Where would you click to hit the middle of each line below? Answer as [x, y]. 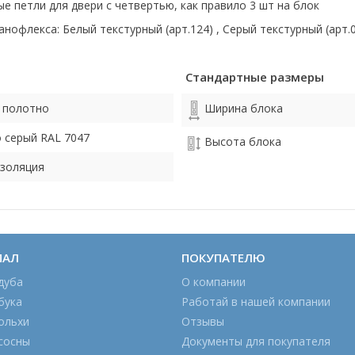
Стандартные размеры [255, 77]
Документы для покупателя [256, 341]
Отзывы [203, 321]
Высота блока [243, 141]
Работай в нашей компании [256, 302]
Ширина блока [244, 108]
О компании [214, 282]
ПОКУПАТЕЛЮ [223, 258]
